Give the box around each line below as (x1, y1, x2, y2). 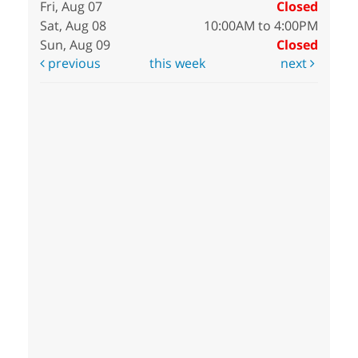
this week (149, 54, 206, 73)
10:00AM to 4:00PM (204, 17, 318, 35)
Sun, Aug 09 (40, 36, 110, 54)
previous (45, 54, 101, 73)
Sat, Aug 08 (40, 17, 106, 35)
